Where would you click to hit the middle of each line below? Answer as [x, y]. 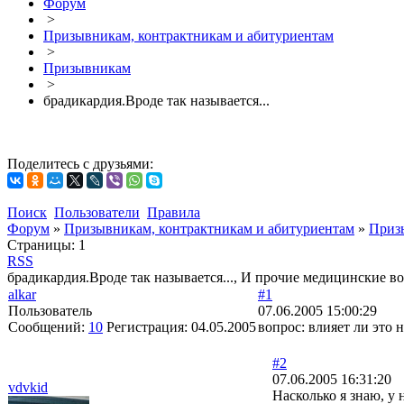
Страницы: [41, 245]
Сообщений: [48, 327]
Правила [174, 212]
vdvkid [28, 387]
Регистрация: [149, 327]
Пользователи [97, 212]
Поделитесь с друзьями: [80, 164]
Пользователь [50, 311]
